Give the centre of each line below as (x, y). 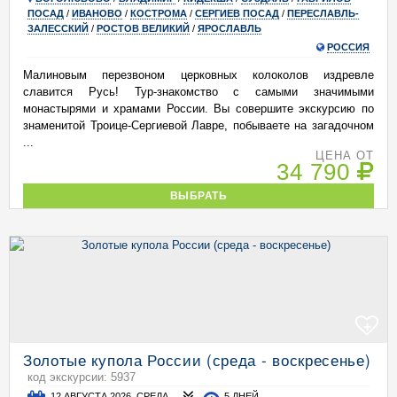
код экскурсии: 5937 (82, 377)
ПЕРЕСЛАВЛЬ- (323, 13)
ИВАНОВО (97, 13)
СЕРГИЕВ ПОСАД (237, 13)
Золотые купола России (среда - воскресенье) (197, 359)
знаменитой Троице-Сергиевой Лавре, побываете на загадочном (198, 125)
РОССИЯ (348, 47)
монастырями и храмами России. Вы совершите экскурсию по (198, 109)
